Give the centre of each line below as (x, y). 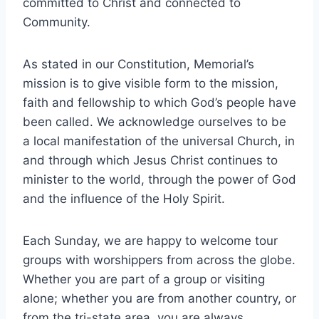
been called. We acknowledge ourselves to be (155, 122)
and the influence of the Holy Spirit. (124, 199)
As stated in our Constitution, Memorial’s (138, 64)
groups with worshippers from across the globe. (159, 260)
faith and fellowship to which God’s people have (159, 103)
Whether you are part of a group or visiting (144, 279)
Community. (57, 22)
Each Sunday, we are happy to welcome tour (150, 241)
